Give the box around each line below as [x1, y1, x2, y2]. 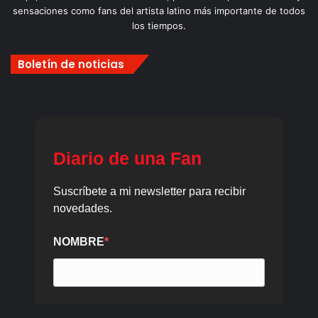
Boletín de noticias [18, 57, 124, 72]
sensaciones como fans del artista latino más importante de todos [13, 5, 305, 17]
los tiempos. [132, 20, 186, 32]
